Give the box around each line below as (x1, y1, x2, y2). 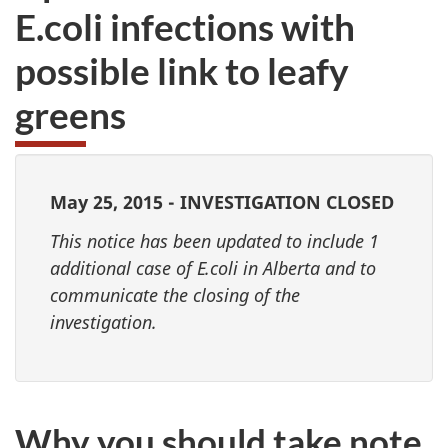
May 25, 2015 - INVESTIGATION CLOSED (50, 190, 394, 214)
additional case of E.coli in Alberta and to (50, 255, 376, 280)
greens (15, 91, 126, 137)
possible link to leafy (15, 47, 349, 93)
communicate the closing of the (50, 282, 300, 307)
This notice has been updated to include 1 (50, 228, 379, 253)
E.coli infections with (15, 3, 355, 49)
